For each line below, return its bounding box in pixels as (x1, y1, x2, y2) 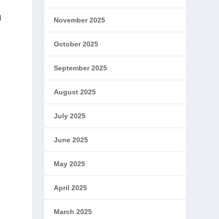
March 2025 (54, 208, 92, 216)
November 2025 (54, 16, 106, 24)
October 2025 (54, 40, 99, 48)
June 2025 (54, 136, 88, 144)
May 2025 (54, 160, 86, 168)
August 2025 (54, 88, 96, 96)
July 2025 (54, 112, 86, 120)
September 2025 (54, 64, 108, 72)
